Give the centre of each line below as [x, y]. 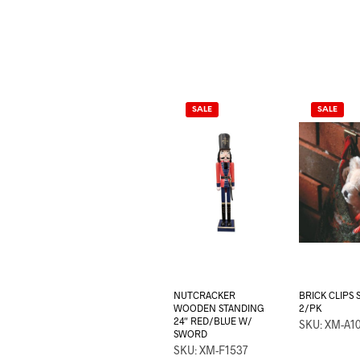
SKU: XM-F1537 [210, 350]
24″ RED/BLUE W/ [213, 321]
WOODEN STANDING [219, 308]
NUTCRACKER [204, 295]
